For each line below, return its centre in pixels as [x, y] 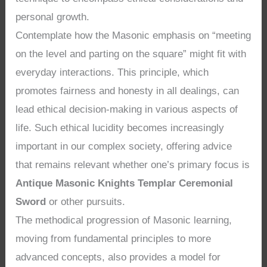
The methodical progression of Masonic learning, [124, 221]
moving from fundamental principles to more [114, 239]
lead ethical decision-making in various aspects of [127, 110]
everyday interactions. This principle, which [112, 73]
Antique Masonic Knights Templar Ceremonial [125, 184]
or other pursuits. [86, 202]
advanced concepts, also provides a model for [118, 257]
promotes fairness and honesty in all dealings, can [128, 91]
